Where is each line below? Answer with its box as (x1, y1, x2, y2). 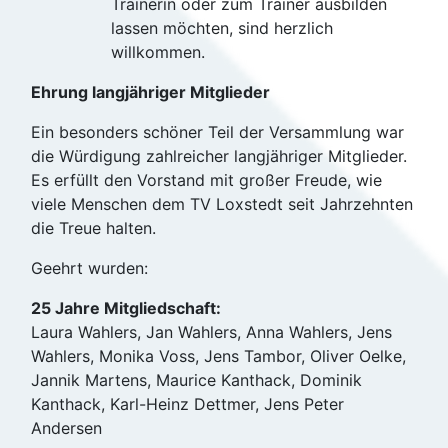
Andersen (31, 418, 102, 438)
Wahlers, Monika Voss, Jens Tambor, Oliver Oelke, (31, 346, 406, 366)
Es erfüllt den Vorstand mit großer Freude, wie (31, 170, 382, 190)
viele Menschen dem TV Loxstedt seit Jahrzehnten (31, 194, 413, 214)
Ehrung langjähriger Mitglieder (31, 82, 270, 102)
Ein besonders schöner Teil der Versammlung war (31, 122, 404, 142)
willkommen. (111, 42, 205, 62)
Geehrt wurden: (31, 258, 148, 278)
